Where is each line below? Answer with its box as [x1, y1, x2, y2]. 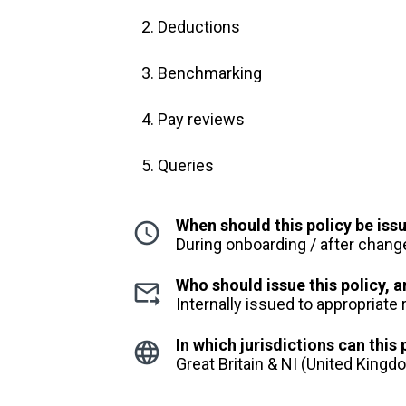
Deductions [158, 17, 241, 36]
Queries [158, 156, 215, 175]
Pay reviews [158, 110, 246, 129]
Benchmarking [158, 63, 263, 82]
